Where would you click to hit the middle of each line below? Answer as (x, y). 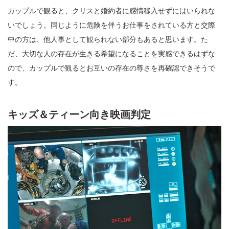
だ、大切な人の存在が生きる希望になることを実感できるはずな (111, 53)
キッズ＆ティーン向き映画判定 (79, 114)
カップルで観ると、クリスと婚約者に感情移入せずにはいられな (111, 10)
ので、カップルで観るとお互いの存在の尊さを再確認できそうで (111, 68)
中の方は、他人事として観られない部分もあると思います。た (108, 39)
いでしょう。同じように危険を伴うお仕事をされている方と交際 (111, 25)
